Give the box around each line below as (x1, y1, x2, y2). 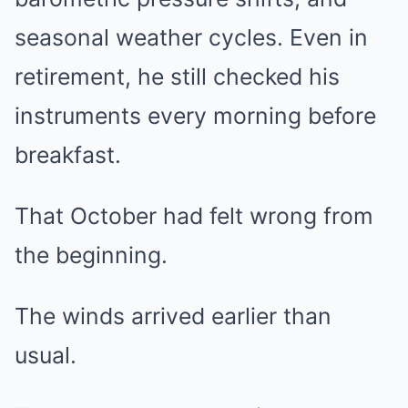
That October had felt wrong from (15, 202, 373, 229)
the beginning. (15, 241, 168, 269)
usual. (15, 342, 76, 369)
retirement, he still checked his (15, 63, 340, 90)
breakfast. (15, 141, 121, 168)
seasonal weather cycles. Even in (15, 24, 368, 51)
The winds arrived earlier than (15, 302, 331, 330)
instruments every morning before (15, 102, 376, 129)
